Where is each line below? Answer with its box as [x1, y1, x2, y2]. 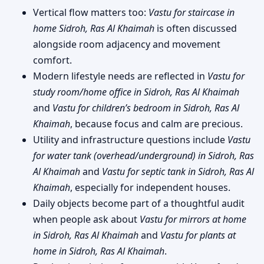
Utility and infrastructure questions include [33, 133, 227, 146]
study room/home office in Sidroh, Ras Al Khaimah [33, 85, 239, 98]
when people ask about [33, 212, 140, 226]
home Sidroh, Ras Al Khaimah [33, 21, 154, 35]
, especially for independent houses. [70, 180, 230, 194]
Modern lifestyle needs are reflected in [33, 69, 207, 82]
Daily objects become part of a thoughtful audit [33, 196, 245, 210]
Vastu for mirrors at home [140, 212, 246, 226]
